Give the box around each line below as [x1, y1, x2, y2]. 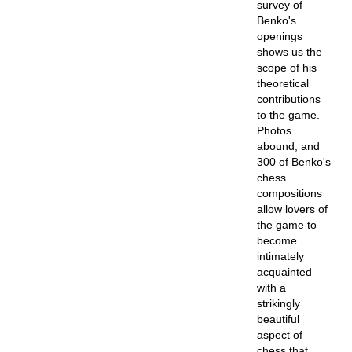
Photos [256, 124, 291, 137]
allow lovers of [256, 203, 328, 215]
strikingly [256, 297, 300, 310]
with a [256, 281, 286, 294]
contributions [256, 93, 321, 105]
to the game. [256, 108, 320, 121]
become [256, 234, 297, 247]
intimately [256, 250, 304, 262]
